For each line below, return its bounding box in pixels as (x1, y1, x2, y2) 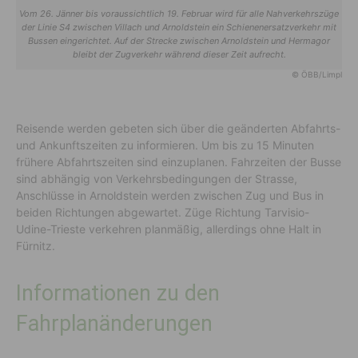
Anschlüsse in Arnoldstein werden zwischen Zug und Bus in (16, 189, 324, 203)
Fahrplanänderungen (16, 311, 213, 337)
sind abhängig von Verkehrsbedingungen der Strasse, (16, 172, 297, 186)
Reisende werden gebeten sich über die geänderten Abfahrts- (16, 121, 340, 136)
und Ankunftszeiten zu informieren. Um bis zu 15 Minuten (16, 138, 314, 153)
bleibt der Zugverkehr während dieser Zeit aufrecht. (72, 49, 286, 61)
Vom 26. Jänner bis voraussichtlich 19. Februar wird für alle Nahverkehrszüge (19, 8, 339, 20)
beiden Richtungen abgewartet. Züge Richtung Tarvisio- (16, 205, 309, 220)
